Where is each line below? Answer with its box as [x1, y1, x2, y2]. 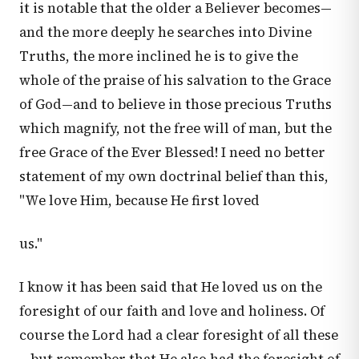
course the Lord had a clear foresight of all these [19, 326, 338, 345]
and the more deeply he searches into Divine [19, 23, 312, 42]
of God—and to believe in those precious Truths [19, 95, 332, 114]
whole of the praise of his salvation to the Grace [19, 71, 331, 90]
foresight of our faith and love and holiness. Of [19, 302, 325, 321]
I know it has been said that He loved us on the [19, 278, 322, 296]
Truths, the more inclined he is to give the [19, 47, 298, 66]
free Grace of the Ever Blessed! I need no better [19, 143, 325, 162]
